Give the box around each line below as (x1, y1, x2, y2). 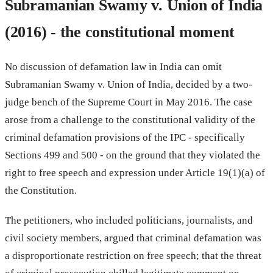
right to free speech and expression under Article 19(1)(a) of (5, 166, 265, 179)
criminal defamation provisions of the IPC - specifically (5, 131, 245, 143)
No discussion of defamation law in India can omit (5, 60, 222, 73)
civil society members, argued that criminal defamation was (5, 232, 261, 244)
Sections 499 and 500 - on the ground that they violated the (5, 149, 260, 161)
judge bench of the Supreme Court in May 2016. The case (5, 96, 252, 108)
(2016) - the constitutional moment (5, 23, 235, 41)
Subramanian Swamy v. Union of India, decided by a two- (5, 78, 252, 90)
